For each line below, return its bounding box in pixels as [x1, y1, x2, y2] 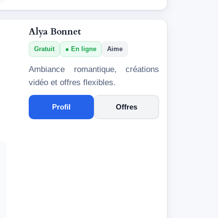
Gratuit [34, 45, 54, 53]
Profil [52, 102, 71, 111]
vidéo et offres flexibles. [29, 77, 116, 87]
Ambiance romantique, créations [29, 64, 159, 74]
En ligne [71, 45, 96, 53]
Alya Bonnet [29, 25, 81, 38]
